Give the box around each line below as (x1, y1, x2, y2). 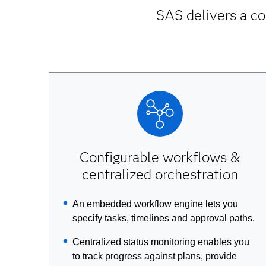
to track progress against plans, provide (72, 251, 237, 261)
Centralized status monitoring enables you (72, 237, 249, 247)
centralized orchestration (81, 166, 238, 183)
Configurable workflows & (79, 148, 240, 166)
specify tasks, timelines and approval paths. (72, 213, 255, 223)
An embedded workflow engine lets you (72, 199, 238, 209)
